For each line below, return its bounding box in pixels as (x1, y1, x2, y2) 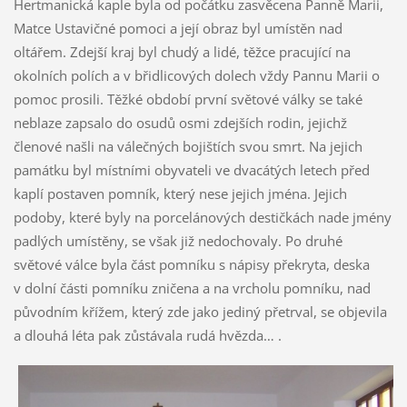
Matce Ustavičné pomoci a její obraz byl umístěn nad (13, 18, 342, 37)
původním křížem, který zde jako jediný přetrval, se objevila (13, 302, 387, 321)
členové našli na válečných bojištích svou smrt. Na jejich (13, 136, 362, 155)
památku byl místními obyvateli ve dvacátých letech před (13, 160, 370, 179)
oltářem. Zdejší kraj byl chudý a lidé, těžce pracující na (13, 42, 351, 61)
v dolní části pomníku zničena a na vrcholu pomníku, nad (13, 278, 371, 297)
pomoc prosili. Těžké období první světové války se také (13, 89, 362, 108)
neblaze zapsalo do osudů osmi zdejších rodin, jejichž (13, 113, 347, 132)
